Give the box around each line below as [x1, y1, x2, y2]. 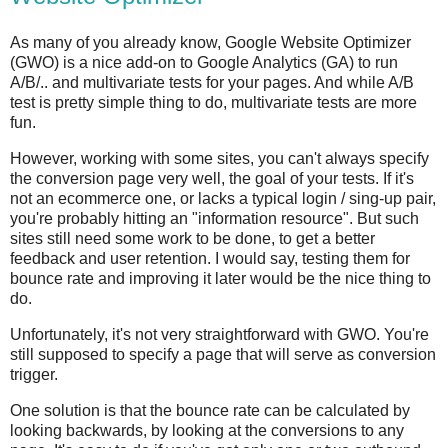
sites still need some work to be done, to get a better [10, 230, 375, 248]
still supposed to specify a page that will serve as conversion [10, 345, 436, 363]
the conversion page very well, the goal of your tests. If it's [10, 170, 414, 188]
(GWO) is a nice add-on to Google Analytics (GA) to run [10, 54, 398, 72]
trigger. [10, 365, 58, 383]
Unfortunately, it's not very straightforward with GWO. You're [10, 325, 429, 343]
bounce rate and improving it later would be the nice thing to [10, 270, 431, 288]
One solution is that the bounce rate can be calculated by [10, 401, 410, 419]
